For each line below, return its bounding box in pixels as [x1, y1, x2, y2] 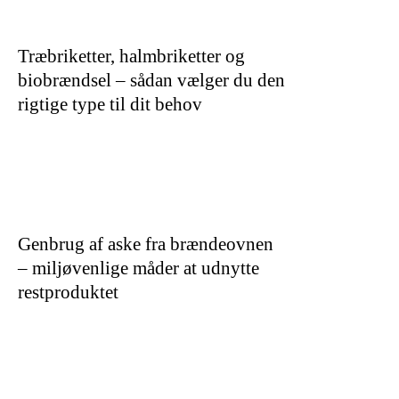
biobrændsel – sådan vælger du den [18, 69, 285, 91]
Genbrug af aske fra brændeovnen [18, 232, 273, 255]
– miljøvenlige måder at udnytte [18, 256, 259, 279]
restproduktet [18, 281, 118, 303]
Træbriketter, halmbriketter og [18, 45, 245, 67]
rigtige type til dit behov [18, 93, 202, 115]
